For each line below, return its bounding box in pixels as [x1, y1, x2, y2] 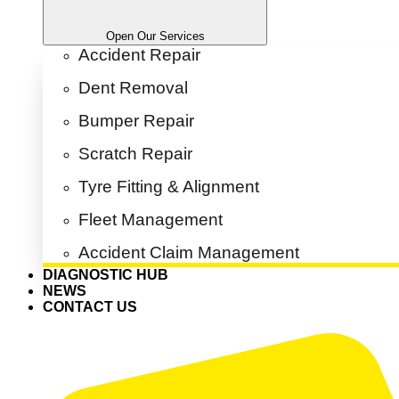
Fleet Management [78, 210, 223, 230]
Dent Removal [78, 78, 188, 98]
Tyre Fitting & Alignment [78, 177, 259, 197]
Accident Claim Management [78, 243, 299, 263]
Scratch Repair [78, 144, 192, 164]
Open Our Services [105, 29, 205, 44]
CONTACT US [43, 299, 137, 315]
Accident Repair [78, 45, 200, 65]
